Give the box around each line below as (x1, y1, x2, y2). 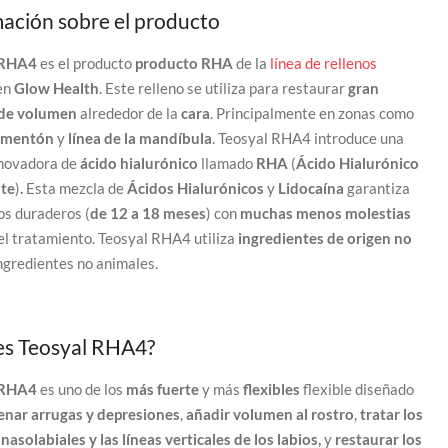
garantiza (346, 178, 410, 197)
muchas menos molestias (239, 203, 411, 222)
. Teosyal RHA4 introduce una (211, 128, 404, 147)
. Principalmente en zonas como (209, 103, 414, 122)
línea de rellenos (269, 53, 377, 72)
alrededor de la (79, 103, 181, 122)
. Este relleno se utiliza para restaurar (98, 78, 348, 97)
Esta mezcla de (25, 178, 127, 197)
